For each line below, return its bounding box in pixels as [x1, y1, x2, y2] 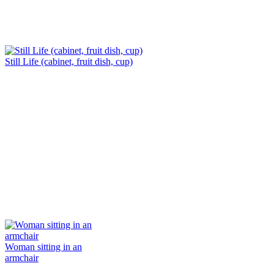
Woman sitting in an [5, 241, 82, 252]
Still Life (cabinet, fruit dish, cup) [5, 56, 133, 67]
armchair [5, 252, 39, 263]
